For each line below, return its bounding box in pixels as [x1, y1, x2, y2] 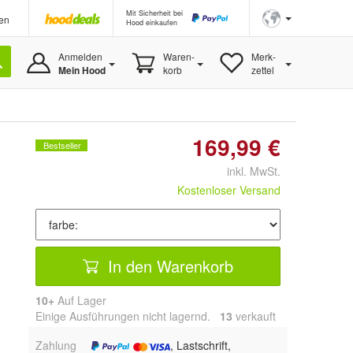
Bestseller [43, 139, 81, 151]
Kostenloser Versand [177, 182, 281, 198]
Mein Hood [58, 63, 106, 77]
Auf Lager [54, 292, 106, 308]
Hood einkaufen [126, 17, 177, 28]
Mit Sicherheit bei [126, 8, 183, 18]
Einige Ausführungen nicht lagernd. [35, 308, 220, 324]
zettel [251, 63, 274, 76]
